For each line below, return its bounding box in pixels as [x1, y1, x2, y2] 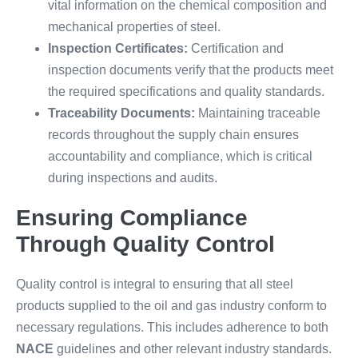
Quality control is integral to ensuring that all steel [16, 277, 293, 291]
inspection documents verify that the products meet [48, 63, 333, 77]
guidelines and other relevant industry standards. [54, 342, 332, 356]
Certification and [188, 42, 284, 55]
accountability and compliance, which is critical [48, 149, 312, 163]
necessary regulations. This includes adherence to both [16, 320, 328, 334]
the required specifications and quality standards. [48, 85, 324, 98]
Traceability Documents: [48, 106, 195, 120]
